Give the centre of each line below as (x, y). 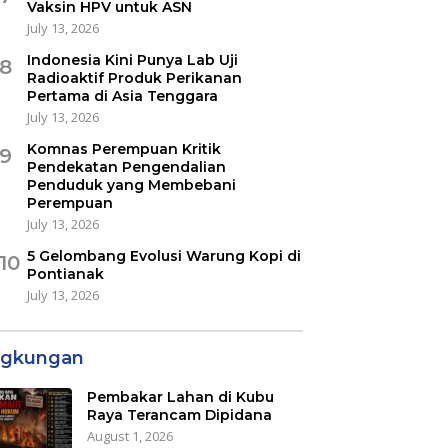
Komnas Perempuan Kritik (123, 148)
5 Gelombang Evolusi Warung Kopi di (163, 255)
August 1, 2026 (129, 435)
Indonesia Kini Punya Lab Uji (132, 59)
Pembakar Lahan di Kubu (180, 396)
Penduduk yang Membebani (131, 184)
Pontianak (65, 273)
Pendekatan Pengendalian (126, 166)
